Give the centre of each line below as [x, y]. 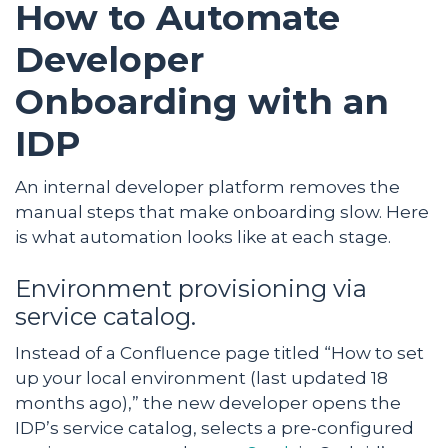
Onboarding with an [202, 101]
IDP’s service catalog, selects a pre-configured [214, 427]
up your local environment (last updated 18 [201, 377]
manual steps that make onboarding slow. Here [222, 211]
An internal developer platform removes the [207, 186]
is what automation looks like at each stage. [203, 236]
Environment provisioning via [191, 288]
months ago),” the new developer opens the [208, 402]
